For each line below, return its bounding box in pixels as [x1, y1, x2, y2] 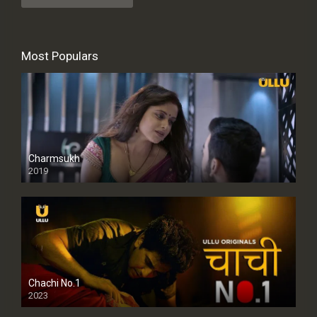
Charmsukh [28, 153, 80, 165]
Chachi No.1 [28, 277, 81, 289]
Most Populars [21, 49, 98, 64]
